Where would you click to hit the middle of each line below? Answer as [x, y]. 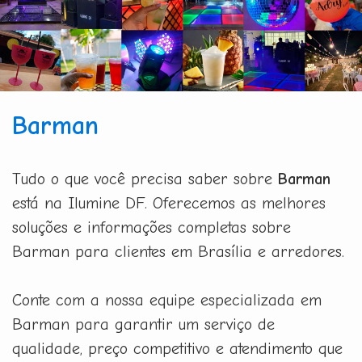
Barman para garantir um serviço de [143, 324]
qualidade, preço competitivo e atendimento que [177, 348]
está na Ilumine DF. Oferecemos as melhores [169, 203]
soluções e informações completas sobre [152, 227]
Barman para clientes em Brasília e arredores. [178, 251]
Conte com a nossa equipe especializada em [167, 300]
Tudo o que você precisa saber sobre [145, 179]
